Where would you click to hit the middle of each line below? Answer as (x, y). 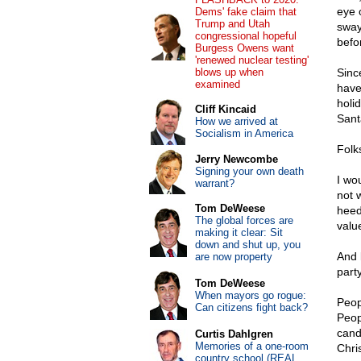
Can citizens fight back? (251, 307)
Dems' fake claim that (245, 12)
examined (217, 84)
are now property (233, 257)
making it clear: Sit (239, 232)
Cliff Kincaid (225, 109)
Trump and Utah (232, 24)
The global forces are (244, 220)
